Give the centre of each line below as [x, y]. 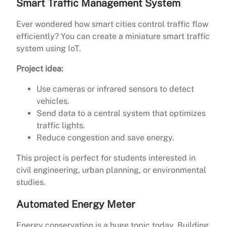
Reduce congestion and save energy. [105, 138]
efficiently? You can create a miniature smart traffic [113, 36]
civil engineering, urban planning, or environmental [111, 170]
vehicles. [53, 101]
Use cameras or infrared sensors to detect [115, 89]
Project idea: [40, 69]
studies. [31, 182]
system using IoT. [49, 49]
